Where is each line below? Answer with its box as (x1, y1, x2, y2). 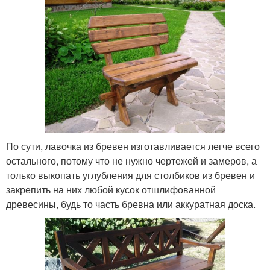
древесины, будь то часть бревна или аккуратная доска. (6, 196, 256, 211)
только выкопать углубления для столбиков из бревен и (6, 168, 255, 182)
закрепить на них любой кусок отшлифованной (6, 182, 216, 196)
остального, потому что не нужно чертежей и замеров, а (6, 153, 257, 168)
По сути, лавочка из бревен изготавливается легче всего (6, 139, 260, 153)
